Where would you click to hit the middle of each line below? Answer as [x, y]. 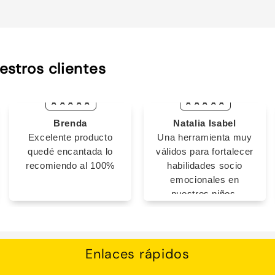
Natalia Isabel [205, 123]
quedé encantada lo [70, 152]
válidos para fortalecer [205, 152]
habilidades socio [205, 166]
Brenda [70, 123]
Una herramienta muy [205, 137]
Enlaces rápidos [137, 254]
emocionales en [205, 180]
